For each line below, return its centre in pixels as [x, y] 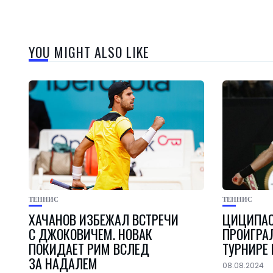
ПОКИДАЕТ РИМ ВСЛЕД [89, 249]
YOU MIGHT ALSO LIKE [89, 52]
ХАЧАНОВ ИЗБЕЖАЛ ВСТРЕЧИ [104, 220]
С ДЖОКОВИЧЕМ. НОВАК [90, 234]
